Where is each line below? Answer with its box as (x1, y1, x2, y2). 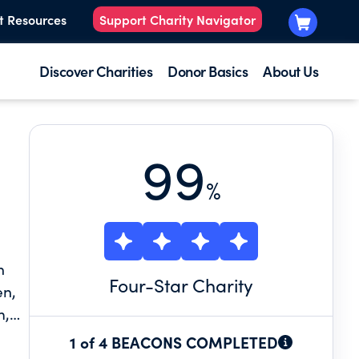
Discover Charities (39, 61, 152, 81)
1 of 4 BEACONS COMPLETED (70, 331, 278, 353)
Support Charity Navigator (99, 10, 256, 29)
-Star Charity (145, 272, 253, 297)
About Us (263, 61, 318, 81)
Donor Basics (167, 61, 248, 81)
